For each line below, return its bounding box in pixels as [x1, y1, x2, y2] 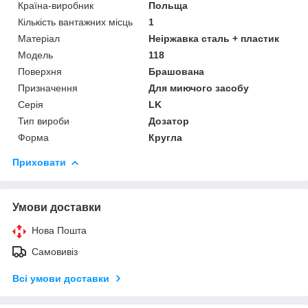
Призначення [18, 82, 78, 93]
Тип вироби [18, 115, 69, 126]
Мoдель [18, 49, 53, 60]
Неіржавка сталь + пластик [148, 32, 280, 44]
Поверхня [18, 65, 62, 77]
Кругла [148, 131, 183, 143]
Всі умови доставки [12, 272, 109, 284]
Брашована [148, 65, 205, 77]
